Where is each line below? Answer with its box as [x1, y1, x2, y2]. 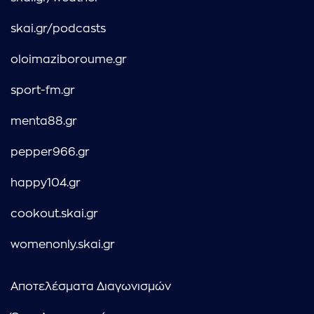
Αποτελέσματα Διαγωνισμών [11, 281, 171, 293]
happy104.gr [11, 177, 81, 189]
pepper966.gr [11, 146, 90, 158]
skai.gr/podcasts [11, 23, 106, 35]
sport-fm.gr [11, 85, 75, 97]
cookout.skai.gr [11, 208, 98, 220]
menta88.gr [11, 116, 77, 128]
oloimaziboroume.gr [11, 54, 127, 66]
